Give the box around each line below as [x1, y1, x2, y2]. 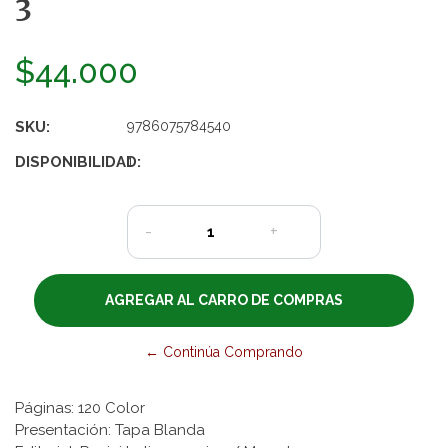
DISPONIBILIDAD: [15, 152, 141, 171]
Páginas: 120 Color [15, 398, 145, 417]
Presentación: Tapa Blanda [15, 420, 205, 439]
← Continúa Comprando [145, 343, 303, 360]
